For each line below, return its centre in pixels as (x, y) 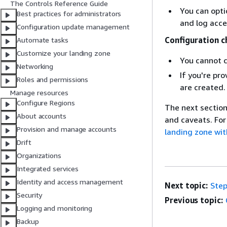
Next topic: (186, 185)
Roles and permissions (53, 80)
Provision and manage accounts (67, 129)
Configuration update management (73, 27)
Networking (35, 66)
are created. (203, 87)
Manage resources (39, 93)
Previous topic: (194, 200)
